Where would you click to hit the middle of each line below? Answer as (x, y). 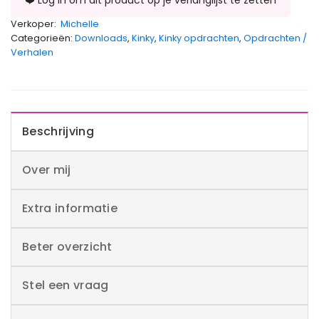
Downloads (101, 38)
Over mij (47, 170)
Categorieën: (43, 38)
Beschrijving (58, 132)
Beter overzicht (67, 247)
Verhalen (32, 52)
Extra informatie (70, 209)
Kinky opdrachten (199, 38)
